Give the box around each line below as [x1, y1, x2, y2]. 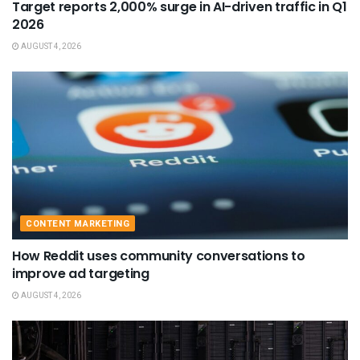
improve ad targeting [12, 264, 149, 283]
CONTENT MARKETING [26, 216, 130, 231]
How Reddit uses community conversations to [12, 246, 305, 265]
